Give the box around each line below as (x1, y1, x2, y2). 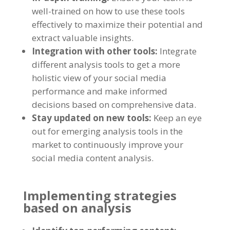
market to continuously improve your (31, 139, 183, 151)
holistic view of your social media (31, 72, 166, 84)
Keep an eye (153, 112, 202, 124)
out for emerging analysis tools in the (31, 125, 183, 138)
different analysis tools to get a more (31, 59, 180, 71)
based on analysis (23, 199, 131, 217)
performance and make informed (31, 85, 167, 98)
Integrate (159, 45, 197, 57)
